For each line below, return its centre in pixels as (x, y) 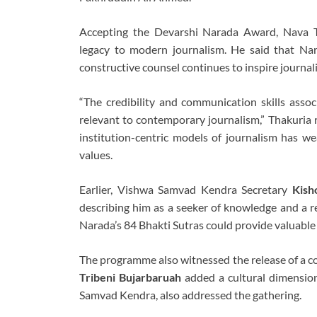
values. (96, 155)
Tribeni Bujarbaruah (131, 277)
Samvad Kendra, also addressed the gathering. (190, 295)
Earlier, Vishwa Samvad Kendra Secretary (186, 190)
